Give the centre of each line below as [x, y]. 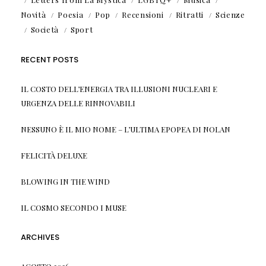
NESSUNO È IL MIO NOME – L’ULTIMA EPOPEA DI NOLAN [125, 129]
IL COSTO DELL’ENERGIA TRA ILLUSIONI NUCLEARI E [119, 88]
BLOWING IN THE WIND [65, 181]
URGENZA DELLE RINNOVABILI [78, 103]
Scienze [230, 14]
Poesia [71, 14]
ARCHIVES [40, 237]
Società [45, 29]
